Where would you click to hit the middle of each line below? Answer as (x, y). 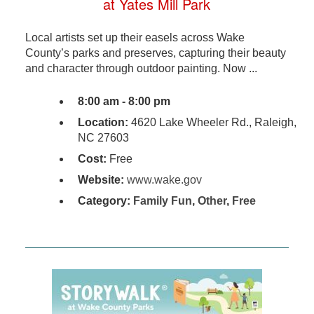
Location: (103, 123)
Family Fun (162, 201)
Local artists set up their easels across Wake (135, 38)
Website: (101, 180)
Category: (105, 201)
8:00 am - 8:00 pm (124, 102)
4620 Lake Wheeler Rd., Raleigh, (212, 123)
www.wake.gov (164, 180)
